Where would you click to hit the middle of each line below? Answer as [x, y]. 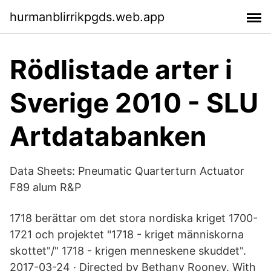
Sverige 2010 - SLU [134, 103]
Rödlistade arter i [121, 70]
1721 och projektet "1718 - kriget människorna [127, 234]
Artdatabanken [108, 136]
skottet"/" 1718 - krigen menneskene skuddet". [128, 251]
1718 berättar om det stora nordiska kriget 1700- [134, 218]
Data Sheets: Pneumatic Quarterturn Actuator [127, 171]
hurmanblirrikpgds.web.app [87, 17]
